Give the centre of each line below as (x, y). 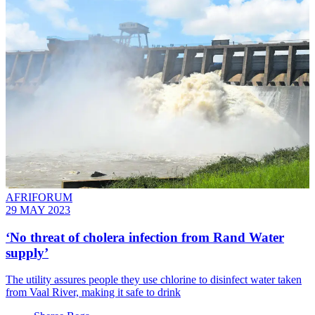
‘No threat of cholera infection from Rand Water (145, 237)
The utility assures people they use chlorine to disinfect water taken (154, 280)
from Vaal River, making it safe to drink (93, 292)
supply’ (27, 252)
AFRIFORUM (39, 197)
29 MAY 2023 (38, 210)
